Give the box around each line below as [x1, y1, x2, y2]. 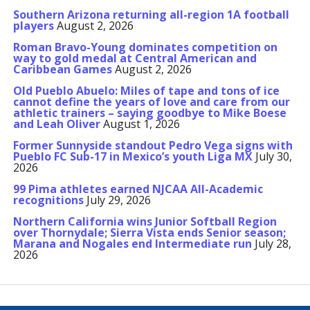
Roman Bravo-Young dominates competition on [12, 39, 277, 55]
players [12, 18, 54, 33]
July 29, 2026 [86, 192, 151, 208]
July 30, [255, 149, 292, 164]
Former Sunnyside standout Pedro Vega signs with [12, 138, 293, 153]
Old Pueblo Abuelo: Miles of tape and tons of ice [12, 83, 280, 98]
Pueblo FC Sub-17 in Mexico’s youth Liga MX [12, 149, 253, 164]
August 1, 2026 [102, 116, 180, 131]
